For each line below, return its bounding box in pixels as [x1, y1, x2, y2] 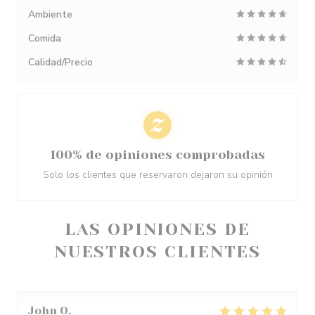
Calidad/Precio [28, 56, 93, 69]
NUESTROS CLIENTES [53, 242, 262, 262]
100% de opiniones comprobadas [50, 148, 265, 162]
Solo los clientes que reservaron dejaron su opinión [42, 168, 273, 181]
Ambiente [28, 8, 72, 21]
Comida [28, 32, 61, 45]
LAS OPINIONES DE [65, 219, 250, 239]
